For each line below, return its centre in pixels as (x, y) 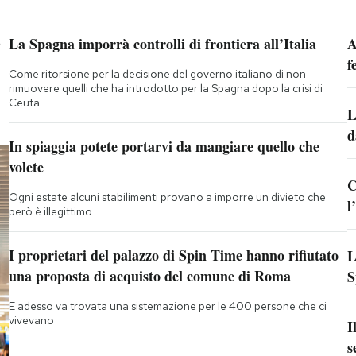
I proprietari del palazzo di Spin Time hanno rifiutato (173, 255)
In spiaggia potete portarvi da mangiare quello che (164, 147)
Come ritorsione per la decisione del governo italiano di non (157, 74)
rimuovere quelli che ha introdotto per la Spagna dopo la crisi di (165, 89)
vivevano (31, 321)
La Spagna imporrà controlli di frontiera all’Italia (162, 44)
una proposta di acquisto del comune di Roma (149, 276)
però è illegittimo (50, 212)
